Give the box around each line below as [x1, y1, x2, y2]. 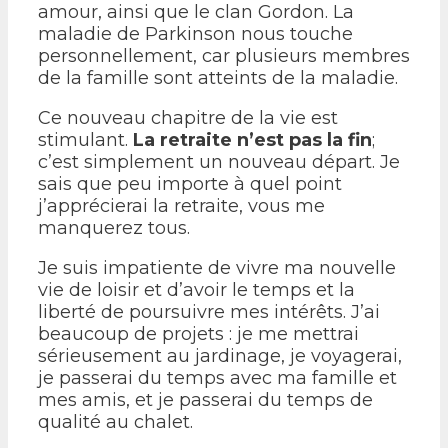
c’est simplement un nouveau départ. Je [38, 150, 400, 173]
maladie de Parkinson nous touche [38, 22, 353, 45]
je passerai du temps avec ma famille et [38, 366, 397, 389]
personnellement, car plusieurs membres [38, 44, 410, 67]
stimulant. [38, 128, 133, 151]
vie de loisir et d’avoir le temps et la [38, 278, 355, 301]
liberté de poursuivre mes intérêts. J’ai [38, 300, 380, 323]
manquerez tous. [38, 216, 190, 239]
